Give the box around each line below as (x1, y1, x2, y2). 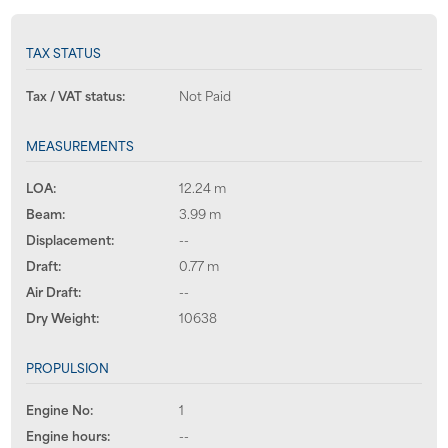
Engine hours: (25, 425, 110, 446)
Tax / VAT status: (25, 84, 125, 105)
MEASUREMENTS (25, 134, 134, 155)
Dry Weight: (25, 306, 99, 327)
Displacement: (25, 228, 114, 249)
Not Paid (178, 84, 231, 105)
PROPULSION (25, 356, 109, 377)
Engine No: (25, 399, 93, 420)
